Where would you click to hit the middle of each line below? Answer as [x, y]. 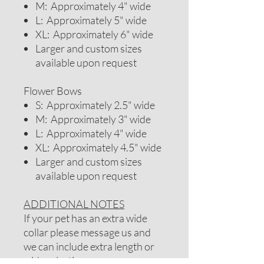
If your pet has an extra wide [85, 218]
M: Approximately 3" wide [93, 119]
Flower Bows [53, 91]
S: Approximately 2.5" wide [95, 105]
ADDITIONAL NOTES [74, 204]
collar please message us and [87, 232]
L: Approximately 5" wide [91, 20]
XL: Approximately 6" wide [94, 34]
